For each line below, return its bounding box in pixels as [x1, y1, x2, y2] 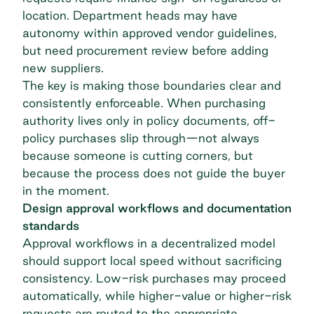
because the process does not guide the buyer [22, 166, 285, 180]
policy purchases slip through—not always [22, 131, 259, 145]
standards [22, 219, 79, 233]
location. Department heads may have [22, 8, 238, 22]
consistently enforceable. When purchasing [22, 96, 266, 110]
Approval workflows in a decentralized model [22, 236, 275, 250]
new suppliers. [22, 61, 104, 75]
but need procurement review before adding [22, 43, 268, 57]
